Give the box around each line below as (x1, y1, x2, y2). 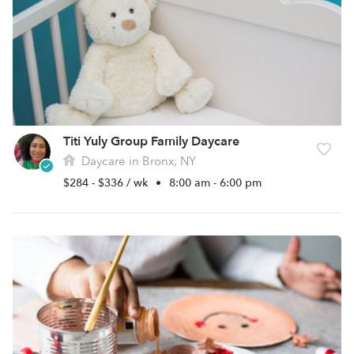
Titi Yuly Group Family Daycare (63, 133, 239, 150)
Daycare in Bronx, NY (78, 153, 196, 169)
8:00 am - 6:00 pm (169, 175, 262, 190)
